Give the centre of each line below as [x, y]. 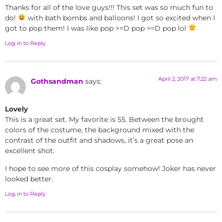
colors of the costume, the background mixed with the [100, 130]
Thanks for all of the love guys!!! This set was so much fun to [109, 7]
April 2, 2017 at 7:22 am [188, 79]
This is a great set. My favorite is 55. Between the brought [104, 120]
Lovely [16, 109]
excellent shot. [30, 151]
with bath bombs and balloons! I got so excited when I [121, 18]
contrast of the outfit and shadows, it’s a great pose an [99, 140]
